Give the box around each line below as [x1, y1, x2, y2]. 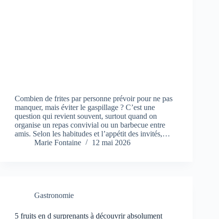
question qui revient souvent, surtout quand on [15, 112, 157, 121]
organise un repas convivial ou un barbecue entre [15, 121, 165, 130]
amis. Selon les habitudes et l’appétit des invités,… [15, 130, 170, 138]
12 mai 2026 [92, 138, 131, 147]
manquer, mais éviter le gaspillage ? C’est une [15, 103, 155, 112]
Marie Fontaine [34, 138, 81, 147]
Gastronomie [34, 191, 74, 200]
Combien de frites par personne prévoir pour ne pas [15, 94, 173, 103]
